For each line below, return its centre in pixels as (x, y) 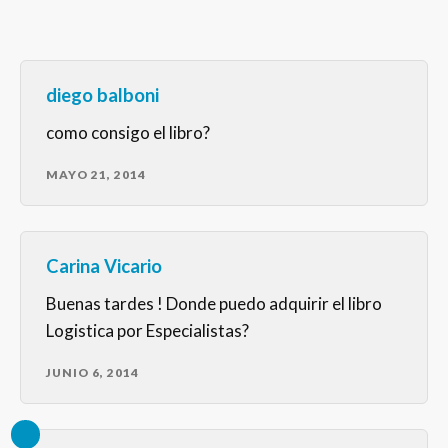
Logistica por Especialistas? (147, 331)
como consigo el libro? (128, 133)
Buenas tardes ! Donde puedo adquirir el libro (214, 304)
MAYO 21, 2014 (96, 175)
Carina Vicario (104, 266)
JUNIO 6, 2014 (92, 373)
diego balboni (102, 95)
